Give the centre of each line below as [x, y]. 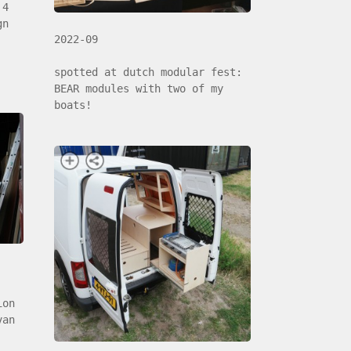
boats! [73, 105]
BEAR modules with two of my [139, 89]
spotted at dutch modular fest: [148, 72]
